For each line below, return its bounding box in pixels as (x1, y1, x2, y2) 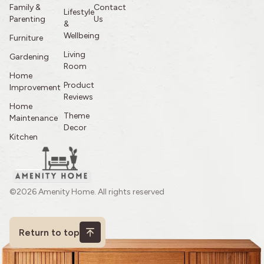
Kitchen (9, 132, 38, 143)
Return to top (19, 226, 80, 238)
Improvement (9, 82, 61, 93)
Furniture (9, 33, 43, 44)
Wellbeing (63, 31, 100, 41)
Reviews (63, 92, 98, 103)
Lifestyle (63, 7, 94, 18)
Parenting (9, 14, 45, 25)
